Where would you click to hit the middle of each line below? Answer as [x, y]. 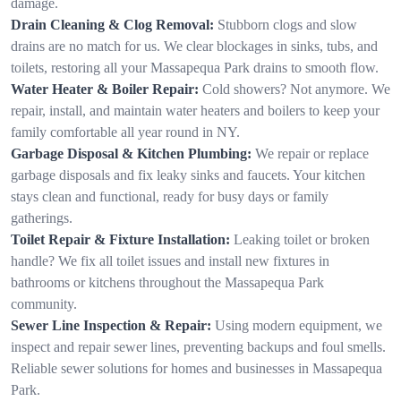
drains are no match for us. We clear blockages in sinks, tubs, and [194, 46]
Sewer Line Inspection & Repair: [111, 325]
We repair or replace [312, 153]
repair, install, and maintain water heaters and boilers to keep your [195, 110]
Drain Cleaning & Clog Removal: [112, 24]
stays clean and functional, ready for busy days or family [170, 196]
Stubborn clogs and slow [287, 24]
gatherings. [42, 218]
